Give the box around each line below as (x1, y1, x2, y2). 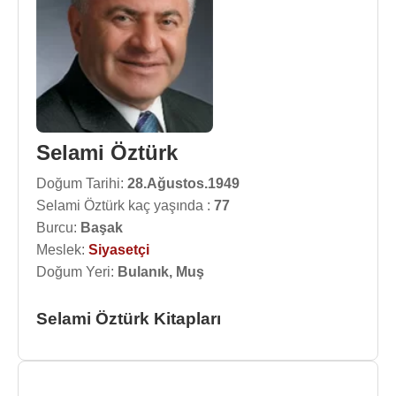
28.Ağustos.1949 (127, 176, 240, 191)
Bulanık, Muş (118, 264, 204, 279)
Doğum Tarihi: (36, 176, 127, 191)
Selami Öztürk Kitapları (36, 309, 221, 328)
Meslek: (36, 242, 88, 257)
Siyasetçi (88, 242, 149, 257)
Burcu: (36, 220, 80, 235)
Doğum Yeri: (36, 264, 118, 279)
